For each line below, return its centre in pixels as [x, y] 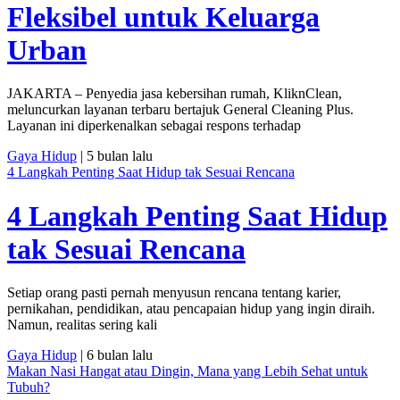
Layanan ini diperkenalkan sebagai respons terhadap [154, 126]
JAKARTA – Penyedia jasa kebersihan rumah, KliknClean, [175, 94]
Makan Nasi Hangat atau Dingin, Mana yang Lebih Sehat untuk [187, 371]
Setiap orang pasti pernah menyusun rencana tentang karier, [174, 293]
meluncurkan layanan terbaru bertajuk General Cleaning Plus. [180, 110]
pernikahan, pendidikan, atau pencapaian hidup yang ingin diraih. [191, 309]
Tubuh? [29, 387]
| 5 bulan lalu [115, 156]
